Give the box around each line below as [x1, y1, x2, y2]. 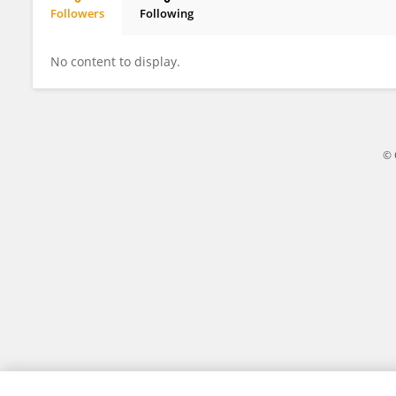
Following [140, 5, 194, 21]
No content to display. [50, 53, 180, 70]
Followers [50, 5, 104, 21]
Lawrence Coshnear [64, 20, 178, 36]
